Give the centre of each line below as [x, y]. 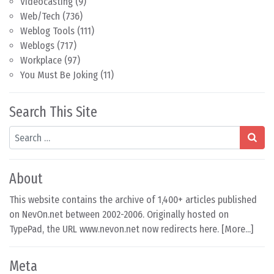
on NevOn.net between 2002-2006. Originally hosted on [119, 214]
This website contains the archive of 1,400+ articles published [133, 200]
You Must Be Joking [59, 75]
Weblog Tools [47, 31]
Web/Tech [40, 16]
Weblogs [37, 46]
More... [238, 229]
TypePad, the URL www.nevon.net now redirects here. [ [117, 229]
